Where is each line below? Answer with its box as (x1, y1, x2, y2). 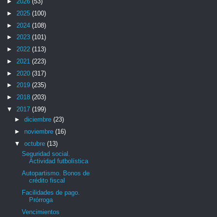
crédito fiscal (29, 177, 65, 184)
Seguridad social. (22, 150, 71, 158)
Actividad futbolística (29, 157, 89, 165)
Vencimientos (22, 208, 60, 216)
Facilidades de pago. (22, 188, 80, 196)
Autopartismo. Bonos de (22, 170, 90, 177)
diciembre (24, 116, 53, 124)
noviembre (24, 128, 55, 135)
